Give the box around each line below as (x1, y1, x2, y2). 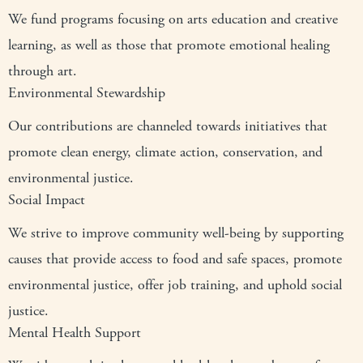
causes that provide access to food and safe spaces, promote (8, 250, 342, 268)
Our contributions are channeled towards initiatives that (8, 117, 327, 135)
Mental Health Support (8, 323, 141, 342)
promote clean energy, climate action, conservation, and (8, 143, 322, 161)
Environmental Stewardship (8, 83, 165, 102)
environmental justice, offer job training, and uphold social (8, 275, 342, 294)
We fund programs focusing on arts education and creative (8, 10, 338, 28)
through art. (8, 62, 77, 80)
